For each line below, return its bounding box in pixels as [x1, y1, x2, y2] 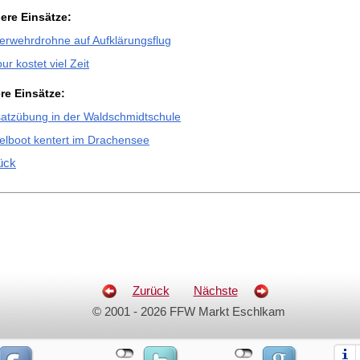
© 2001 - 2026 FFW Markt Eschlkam [92, 305, 285, 319]
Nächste [193, 284, 238, 298]
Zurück [132, 284, 170, 298]
